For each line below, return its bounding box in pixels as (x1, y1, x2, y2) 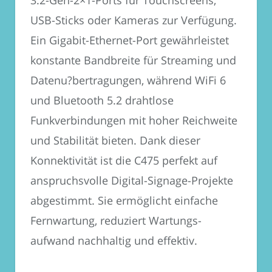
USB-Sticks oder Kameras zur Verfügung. (30, 13, 237, 28)
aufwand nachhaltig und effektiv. (30, 233, 197, 248)
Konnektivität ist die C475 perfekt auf (30, 153, 217, 168)
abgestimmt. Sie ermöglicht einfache (30, 193, 218, 208)
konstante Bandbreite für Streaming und (30, 53, 236, 68)
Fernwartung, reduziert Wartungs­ (30, 213, 202, 228)
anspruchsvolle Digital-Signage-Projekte (30, 173, 233, 188)
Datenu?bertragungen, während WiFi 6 (30, 73, 226, 88)
